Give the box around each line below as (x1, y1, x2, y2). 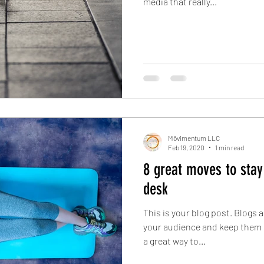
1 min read (215, 143, 244, 152)
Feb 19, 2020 (168, 143, 204, 152)
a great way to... (143, 235, 206, 246)
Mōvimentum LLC (168, 133, 220, 142)
